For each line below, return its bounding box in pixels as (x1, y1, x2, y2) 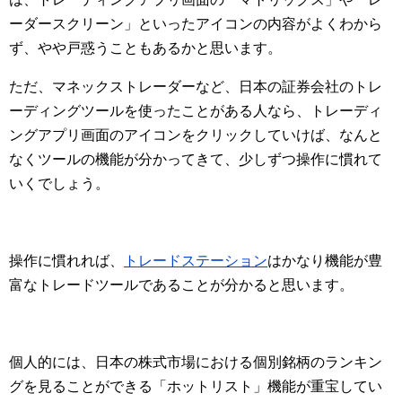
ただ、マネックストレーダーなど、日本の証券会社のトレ (9, 78, 382, 94)
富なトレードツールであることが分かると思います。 (9, 276, 354, 293)
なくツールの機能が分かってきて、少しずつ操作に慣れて (9, 151, 382, 167)
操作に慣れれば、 (9, 252, 124, 268)
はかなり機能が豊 (267, 252, 382, 268)
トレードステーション (124, 252, 267, 268)
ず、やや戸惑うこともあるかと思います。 (9, 39, 282, 56)
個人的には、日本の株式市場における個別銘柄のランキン (9, 354, 382, 370)
